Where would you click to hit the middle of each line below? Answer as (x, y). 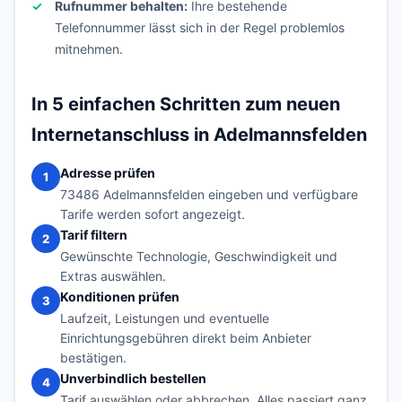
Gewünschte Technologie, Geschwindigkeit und (199, 256)
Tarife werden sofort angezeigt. (153, 214)
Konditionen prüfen (120, 297)
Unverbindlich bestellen (133, 378)
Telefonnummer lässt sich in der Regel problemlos (200, 27)
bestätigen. (93, 358)
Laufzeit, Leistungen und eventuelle (165, 318)
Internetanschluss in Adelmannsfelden (199, 135)
